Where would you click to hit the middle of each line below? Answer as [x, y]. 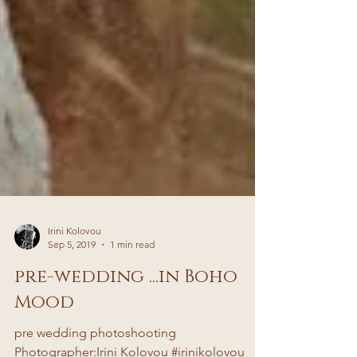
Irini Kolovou [75, 263]
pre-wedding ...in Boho [126, 309]
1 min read [132, 276]
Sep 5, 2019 [72, 276]
